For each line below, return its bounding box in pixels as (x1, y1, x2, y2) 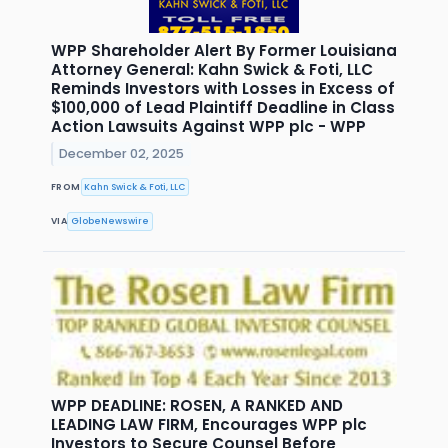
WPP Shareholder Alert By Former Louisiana (51, 40, 397, 62)
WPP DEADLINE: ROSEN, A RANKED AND (51, 394, 343, 416)
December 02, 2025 (59, 145, 185, 163)
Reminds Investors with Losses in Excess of (51, 78, 395, 100)
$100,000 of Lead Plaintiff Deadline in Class (51, 97, 395, 119)
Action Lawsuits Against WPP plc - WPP (51, 116, 366, 138)
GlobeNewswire (71, 215, 150, 228)
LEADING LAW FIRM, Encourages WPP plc (51, 413, 367, 435)
